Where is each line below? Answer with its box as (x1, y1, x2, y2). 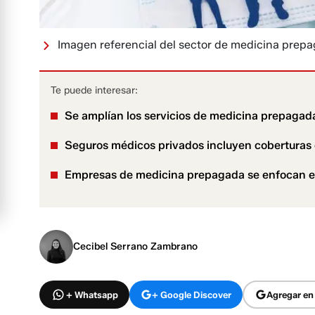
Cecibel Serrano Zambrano (73, 240, 198, 253)
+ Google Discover (152, 288, 231, 300)
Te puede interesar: (51, 84, 138, 97)
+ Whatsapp (66, 288, 118, 300)
